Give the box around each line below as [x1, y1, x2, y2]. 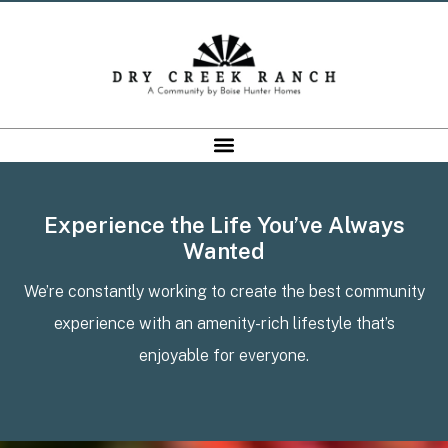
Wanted [183, 237, 265, 264]
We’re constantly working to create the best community [23, 282, 425, 302]
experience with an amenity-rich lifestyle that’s [53, 314, 395, 334]
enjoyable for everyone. [139, 346, 309, 366]
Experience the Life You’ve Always [43, 211, 405, 238]
